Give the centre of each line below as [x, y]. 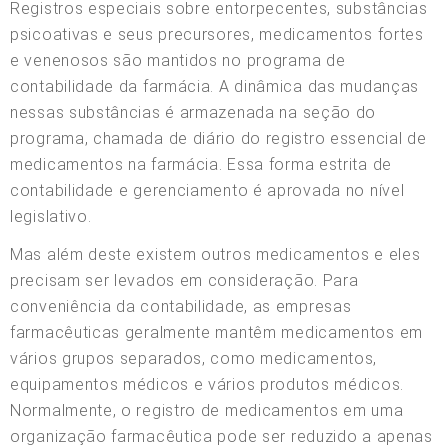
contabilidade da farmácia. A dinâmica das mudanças [215, 86]
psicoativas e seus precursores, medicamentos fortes [217, 34]
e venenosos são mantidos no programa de [178, 60]
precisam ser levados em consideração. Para [184, 280]
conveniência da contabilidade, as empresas [181, 306]
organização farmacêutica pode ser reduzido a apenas [221, 436]
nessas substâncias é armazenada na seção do [193, 112]
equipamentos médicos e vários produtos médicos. [207, 384]
